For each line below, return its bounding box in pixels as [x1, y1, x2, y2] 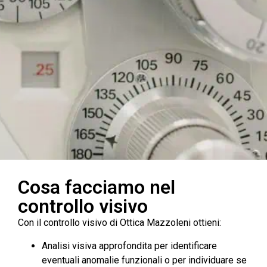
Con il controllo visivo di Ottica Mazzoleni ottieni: [18, 217, 221, 229]
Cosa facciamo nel [18, 176, 175, 199]
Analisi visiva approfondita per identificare [42, 240, 217, 252]
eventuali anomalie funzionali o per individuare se [42, 254, 247, 266]
